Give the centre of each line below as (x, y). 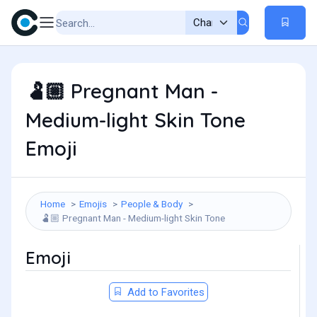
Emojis (93, 204)
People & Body (152, 204)
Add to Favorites (164, 292)
